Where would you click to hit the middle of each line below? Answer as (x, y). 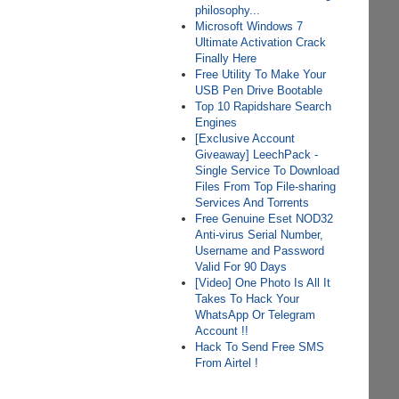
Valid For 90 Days (241, 267)
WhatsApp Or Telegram (256, 315)
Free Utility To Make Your (261, 74)
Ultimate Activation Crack (261, 42)
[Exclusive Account (245, 138)
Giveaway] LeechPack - (257, 155)
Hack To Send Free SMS (260, 347)
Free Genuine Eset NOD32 (265, 219)
